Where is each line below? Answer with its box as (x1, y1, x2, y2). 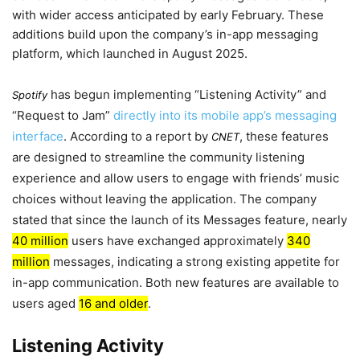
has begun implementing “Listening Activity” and (47, 87, 326, 102)
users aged (12, 296, 79, 311)
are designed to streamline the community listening (12, 149, 305, 165)
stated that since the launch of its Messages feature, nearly (12, 212, 347, 227)
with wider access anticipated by (12, 7, 200, 22)
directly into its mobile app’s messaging (113, 108, 337, 123)
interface (12, 129, 63, 144)
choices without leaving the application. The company (12, 191, 317, 207)
